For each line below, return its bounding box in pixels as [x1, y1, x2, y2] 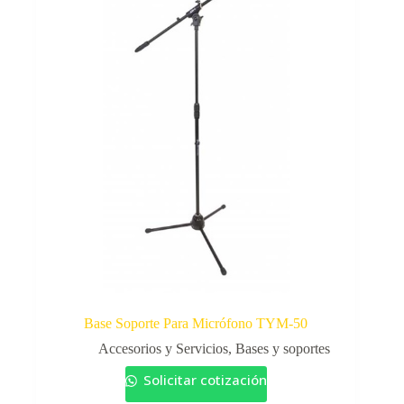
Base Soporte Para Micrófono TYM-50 [84, 316, 308, 332]
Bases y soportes [234, 341, 330, 357]
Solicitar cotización [139, 371, 267, 390]
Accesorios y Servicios [97, 341, 228, 357]
